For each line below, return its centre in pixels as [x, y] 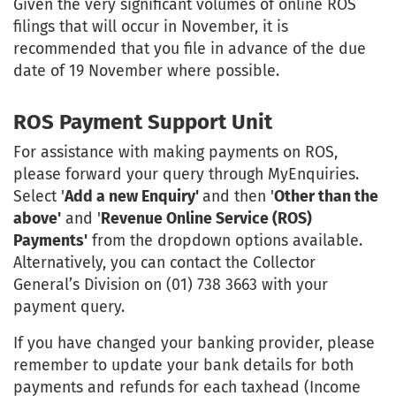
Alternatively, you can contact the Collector [164, 263]
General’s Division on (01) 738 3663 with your [171, 285]
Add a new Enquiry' [133, 197]
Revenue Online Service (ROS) [206, 219]
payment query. [69, 307]
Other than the [326, 197]
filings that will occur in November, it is [151, 27]
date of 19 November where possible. [146, 71]
